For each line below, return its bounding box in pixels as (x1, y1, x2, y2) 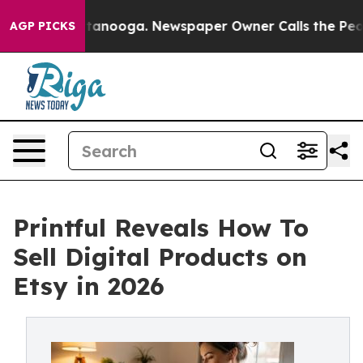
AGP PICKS (10, 19, 75, 33)
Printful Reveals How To (13, 212, 309, 243)
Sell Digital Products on (13, 241, 307, 272)
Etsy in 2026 (13, 271, 164, 301)
